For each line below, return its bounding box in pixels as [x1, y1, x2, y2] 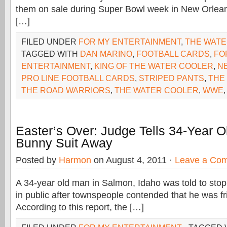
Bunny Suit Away [16, 136, 112, 150]
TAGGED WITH [21, 49, 80, 58]
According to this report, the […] [16, 202, 144, 212]
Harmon [59, 155, 91, 165]
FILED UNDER [21, 37, 79, 46]
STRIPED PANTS [139, 73, 204, 83]
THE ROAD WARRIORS [21, 86, 110, 95]
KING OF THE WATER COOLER [94, 61, 213, 70]
